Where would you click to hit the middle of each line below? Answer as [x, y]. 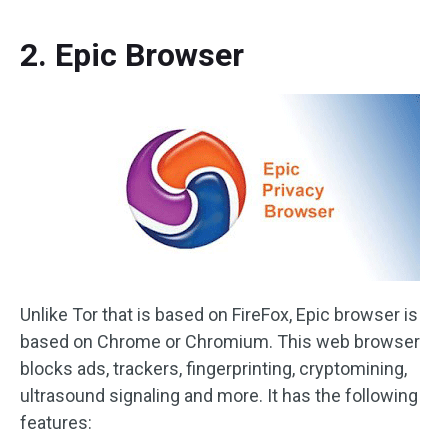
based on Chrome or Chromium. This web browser [220, 341]
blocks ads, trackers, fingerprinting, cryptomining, [213, 368]
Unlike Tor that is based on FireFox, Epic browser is [219, 314]
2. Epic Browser [132, 55]
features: [56, 422]
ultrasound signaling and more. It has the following [219, 395]
